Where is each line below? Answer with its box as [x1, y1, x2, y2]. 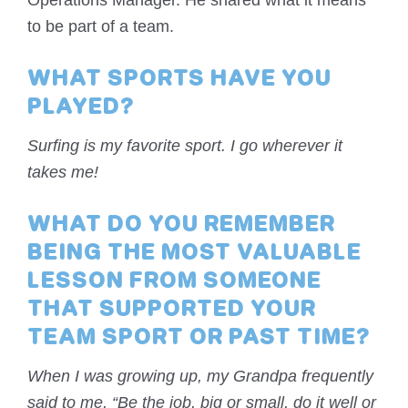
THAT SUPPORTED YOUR [27, 300, 316, 322]
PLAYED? [27, 97, 134, 120]
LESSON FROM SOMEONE [27, 271, 321, 294]
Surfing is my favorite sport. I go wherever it [27, 137, 342, 156]
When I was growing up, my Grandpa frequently [27, 367, 373, 386]
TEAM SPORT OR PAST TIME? [27, 328, 370, 351]
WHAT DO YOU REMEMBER [27, 215, 335, 238]
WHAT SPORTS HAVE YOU [27, 69, 331, 92]
